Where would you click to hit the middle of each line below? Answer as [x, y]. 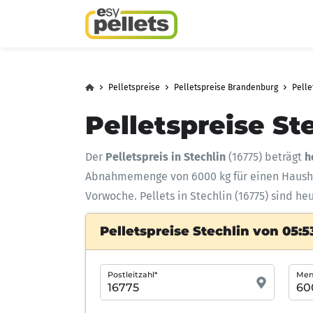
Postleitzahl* [132, 275]
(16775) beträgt [265, 157]
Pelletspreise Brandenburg [226, 87]
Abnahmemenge [128, 176]
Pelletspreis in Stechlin [166, 157]
